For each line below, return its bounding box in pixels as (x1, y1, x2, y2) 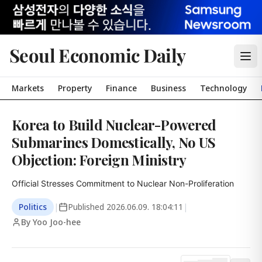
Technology (200, 82, 247, 94)
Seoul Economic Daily (9, 43, 186, 67)
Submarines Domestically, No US (12, 133, 216, 151)
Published (68, 201, 106, 212)
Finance (106, 82, 137, 94)
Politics (19, 201, 47, 212)
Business (151, 82, 186, 94)
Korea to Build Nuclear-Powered (12, 115, 216, 134)
